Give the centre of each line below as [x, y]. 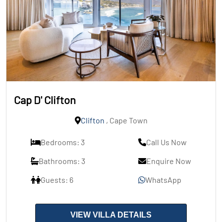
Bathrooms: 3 [62, 161]
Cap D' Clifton [45, 100]
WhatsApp [163, 180]
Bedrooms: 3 [63, 142]
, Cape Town [126, 120]
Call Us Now [166, 142]
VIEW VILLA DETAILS [111, 215]
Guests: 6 [57, 180]
